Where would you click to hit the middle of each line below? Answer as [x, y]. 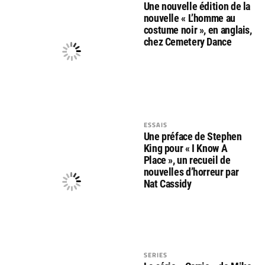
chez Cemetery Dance [188, 41]
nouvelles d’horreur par [191, 172]
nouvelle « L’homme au [189, 18]
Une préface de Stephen [193, 136]
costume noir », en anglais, [198, 30]
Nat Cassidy [167, 183]
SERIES [156, 255]
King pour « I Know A [185, 148]
